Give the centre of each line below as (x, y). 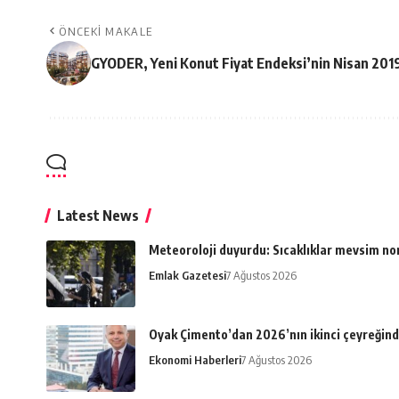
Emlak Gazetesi (187, 275)
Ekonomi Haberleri (195, 360)
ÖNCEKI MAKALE (106, 31)
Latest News (98, 216)
